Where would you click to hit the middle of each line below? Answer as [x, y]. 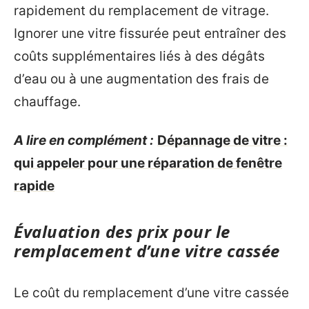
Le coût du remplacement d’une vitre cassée [151, 293]
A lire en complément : [84, 140]
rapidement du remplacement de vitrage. [141, 11]
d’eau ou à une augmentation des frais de [141, 79]
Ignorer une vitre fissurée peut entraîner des [150, 33]
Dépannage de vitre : [222, 140]
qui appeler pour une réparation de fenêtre [148, 163]
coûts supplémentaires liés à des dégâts [139, 56]
